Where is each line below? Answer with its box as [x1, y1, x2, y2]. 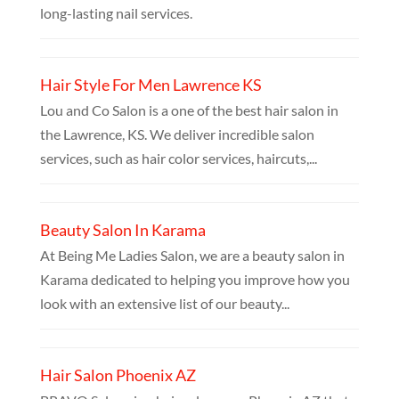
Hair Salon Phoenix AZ [39, 365, 196, 386]
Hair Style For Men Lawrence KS [39, 75, 262, 95]
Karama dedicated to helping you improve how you [39, 271, 350, 289]
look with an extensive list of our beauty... [39, 295, 289, 313]
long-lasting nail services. [39, 4, 192, 22]
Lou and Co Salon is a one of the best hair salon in [39, 102, 338, 119]
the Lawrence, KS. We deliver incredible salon [39, 126, 314, 143]
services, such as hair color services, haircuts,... [39, 150, 317, 167]
